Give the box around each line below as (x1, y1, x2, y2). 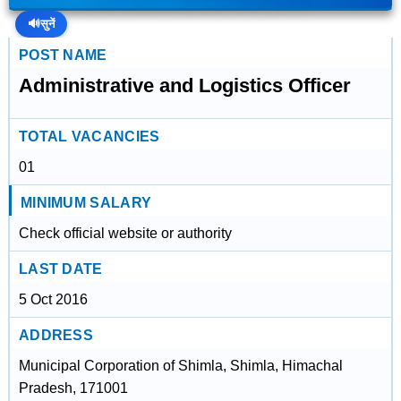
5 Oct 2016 (18, 292, 88, 307)
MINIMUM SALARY (20, 195, 152, 210)
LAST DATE (18, 261, 103, 277)
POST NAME (18, 47, 107, 63)
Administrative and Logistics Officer (18, 74, 351, 97)
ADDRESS (18, 328, 94, 343)
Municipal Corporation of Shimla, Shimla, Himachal (18, 358, 343, 373)
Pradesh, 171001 (18, 380, 128, 396)
